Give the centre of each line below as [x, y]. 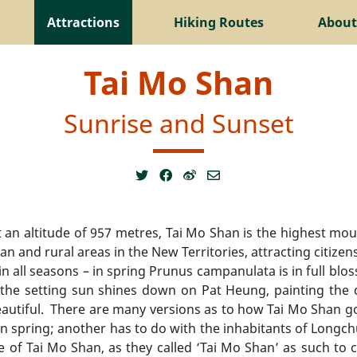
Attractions [83, 22]
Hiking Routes [218, 22]
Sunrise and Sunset [178, 123]
